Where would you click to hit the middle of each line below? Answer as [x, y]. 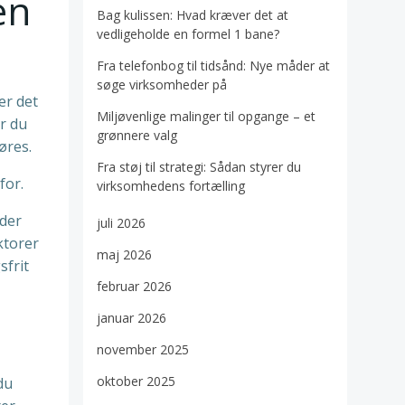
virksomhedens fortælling [171, 186]
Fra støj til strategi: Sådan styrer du [199, 167]
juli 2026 [121, 223]
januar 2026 [132, 318]
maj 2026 [124, 255]
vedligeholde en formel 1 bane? [188, 34]
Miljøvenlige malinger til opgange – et [206, 117]
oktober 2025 [136, 381]
